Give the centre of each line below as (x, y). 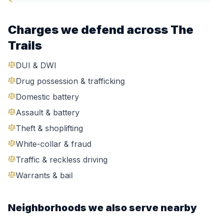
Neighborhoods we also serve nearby (102, 208)
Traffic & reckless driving (62, 160)
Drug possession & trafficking (70, 81)
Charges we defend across (89, 30)
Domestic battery (47, 97)
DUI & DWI (36, 65)
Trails (25, 45)
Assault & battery (48, 112)
